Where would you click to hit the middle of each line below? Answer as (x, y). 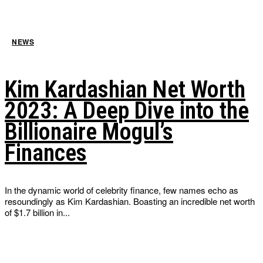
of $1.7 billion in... (37, 213)
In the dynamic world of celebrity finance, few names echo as (122, 190)
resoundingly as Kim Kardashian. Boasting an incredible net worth (130, 201)
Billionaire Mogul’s (89, 132)
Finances (46, 153)
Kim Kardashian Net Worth (125, 90)
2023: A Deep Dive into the (127, 111)
